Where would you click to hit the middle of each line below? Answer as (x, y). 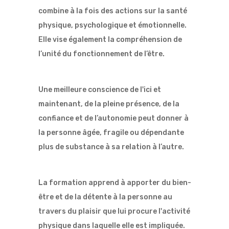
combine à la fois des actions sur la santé (112, 11)
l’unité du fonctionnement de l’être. (102, 54)
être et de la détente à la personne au (105, 197)
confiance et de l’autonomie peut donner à (113, 119)
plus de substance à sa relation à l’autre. (111, 147)
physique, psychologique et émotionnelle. (112, 26)
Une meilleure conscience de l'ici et (99, 90)
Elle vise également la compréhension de (110, 40)
